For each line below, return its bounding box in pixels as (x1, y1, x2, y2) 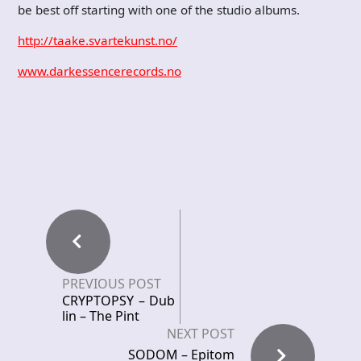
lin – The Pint (62, 307, 139, 325)
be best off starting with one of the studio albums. (18, 2, 300, 18)
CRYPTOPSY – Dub (62, 292, 175, 309)
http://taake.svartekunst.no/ (18, 32, 177, 48)
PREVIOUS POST (62, 275, 161, 293)
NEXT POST (167, 325, 234, 342)
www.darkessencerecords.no (18, 63, 181, 79)
